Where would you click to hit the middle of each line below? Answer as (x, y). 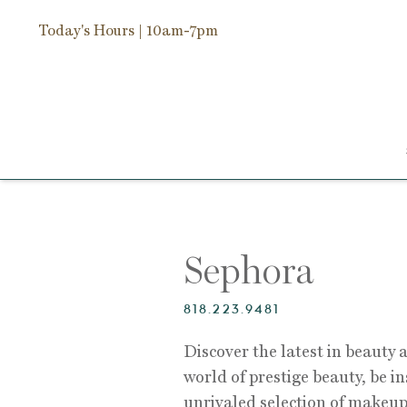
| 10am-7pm (178, 30)
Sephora (248, 273)
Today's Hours (88, 30)
